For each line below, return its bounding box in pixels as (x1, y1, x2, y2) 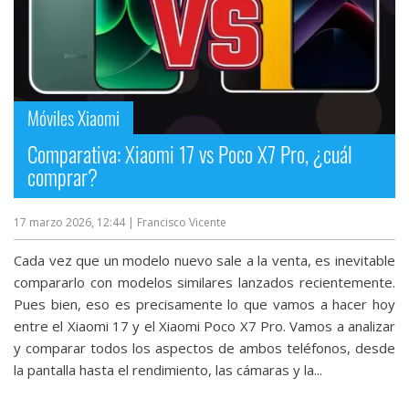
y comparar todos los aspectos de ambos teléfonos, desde (14, 338, 395, 357)
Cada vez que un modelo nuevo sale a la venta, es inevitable (14, 250, 395, 269)
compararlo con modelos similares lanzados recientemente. (14, 272, 395, 291)
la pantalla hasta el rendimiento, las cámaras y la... (14, 360, 322, 379)
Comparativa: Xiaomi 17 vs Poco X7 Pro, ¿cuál (27, 138, 352, 170)
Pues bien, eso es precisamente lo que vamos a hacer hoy (14, 294, 395, 313)
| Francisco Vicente (128, 214, 226, 230)
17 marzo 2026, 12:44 (14, 214, 128, 230)
